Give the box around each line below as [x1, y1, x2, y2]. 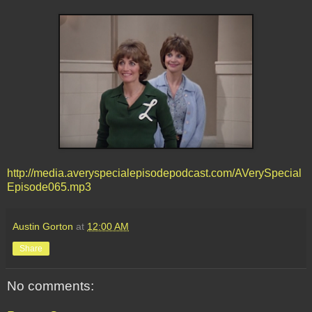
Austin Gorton [13, 220, 73, 232]
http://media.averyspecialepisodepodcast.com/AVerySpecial [7, 166, 302, 179]
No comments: [7, 278, 94, 293]
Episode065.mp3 [7, 180, 91, 193]
